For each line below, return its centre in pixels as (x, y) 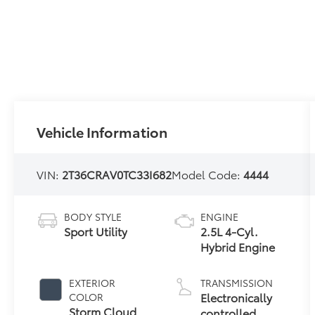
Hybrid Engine (237, 247)
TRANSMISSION (236, 283)
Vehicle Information (102, 132)
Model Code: (208, 174)
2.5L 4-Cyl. (229, 231)
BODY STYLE (93, 217)
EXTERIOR (92, 283)
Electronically (236, 297)
